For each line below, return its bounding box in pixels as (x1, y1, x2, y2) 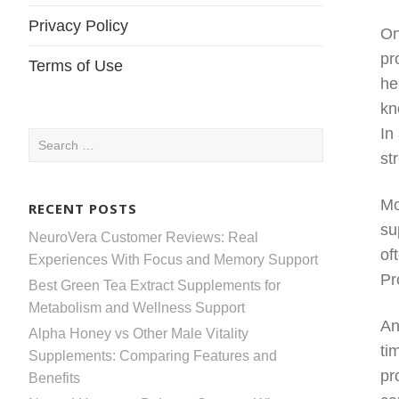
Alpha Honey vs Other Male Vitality (28, 325, 248, 341)
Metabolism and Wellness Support (28, 299, 245, 315)
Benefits (28, 370, 80, 386)
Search (28, 131, 73, 146)
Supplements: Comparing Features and (28, 347, 277, 363)
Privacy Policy (28, 17, 128, 35)
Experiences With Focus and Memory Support (28, 251, 318, 267)
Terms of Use (28, 57, 123, 75)
